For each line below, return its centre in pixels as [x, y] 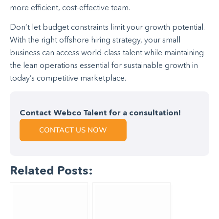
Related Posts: [51, 170]
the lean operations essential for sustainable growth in [104, 65]
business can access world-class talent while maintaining [107, 53]
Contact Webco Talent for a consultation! [100, 112]
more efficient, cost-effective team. [70, 7]
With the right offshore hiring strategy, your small [95, 40]
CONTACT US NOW [73, 130]
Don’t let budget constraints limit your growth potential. [107, 27]
